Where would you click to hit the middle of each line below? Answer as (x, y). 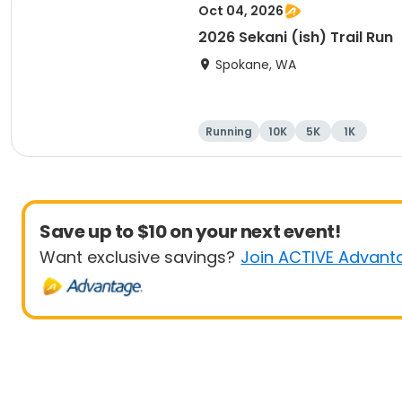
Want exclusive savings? (137, 257)
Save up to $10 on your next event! (190, 232)
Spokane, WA (256, 65)
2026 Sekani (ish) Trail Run (296, 37)
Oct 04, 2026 (241, 11)
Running (229, 131)
